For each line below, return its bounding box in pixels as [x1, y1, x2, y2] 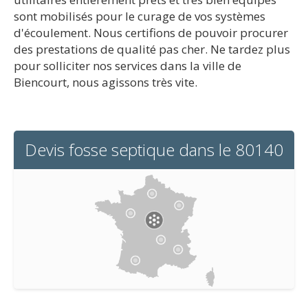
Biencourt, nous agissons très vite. [14, 74, 197, 90]
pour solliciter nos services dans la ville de [14, 58, 241, 74]
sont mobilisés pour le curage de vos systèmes [14, 8, 265, 24]
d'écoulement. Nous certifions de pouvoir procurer [14, 25, 288, 41]
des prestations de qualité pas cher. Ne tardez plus [14, 41, 290, 57]
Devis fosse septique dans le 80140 [25, 138, 283, 161]
